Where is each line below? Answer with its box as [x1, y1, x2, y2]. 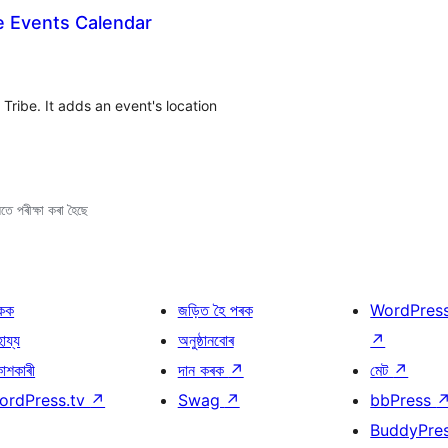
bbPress [370, 390, 437, 410]
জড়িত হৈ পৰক [177, 300, 253, 320]
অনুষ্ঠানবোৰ [177, 330, 234, 350]
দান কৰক [177, 360, 229, 380]
